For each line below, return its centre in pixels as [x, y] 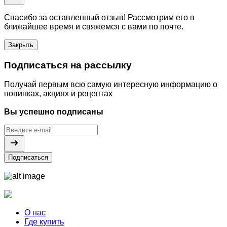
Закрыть [21, 45]
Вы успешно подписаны [54, 112]
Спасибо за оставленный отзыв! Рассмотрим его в [99, 17]
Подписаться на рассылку [68, 65]
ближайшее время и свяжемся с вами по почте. [94, 26]
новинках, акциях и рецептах [58, 94]
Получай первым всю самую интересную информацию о [111, 85]
